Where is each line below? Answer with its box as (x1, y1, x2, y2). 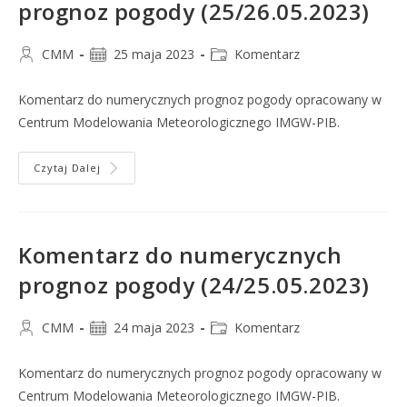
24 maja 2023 (114, 319, 194, 336)
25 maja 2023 (114, 45, 194, 63)
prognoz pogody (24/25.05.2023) (18, 270, 371, 300)
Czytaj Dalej (34, 161, 101, 174)
